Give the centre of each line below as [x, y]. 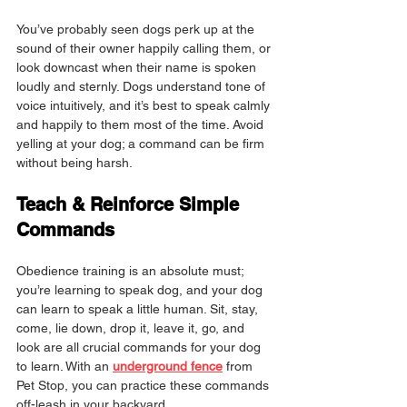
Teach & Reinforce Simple [130, 205]
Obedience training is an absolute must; [132, 271]
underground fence [168, 367]
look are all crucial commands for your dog [140, 347]
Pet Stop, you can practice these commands [144, 386]
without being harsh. [74, 163]
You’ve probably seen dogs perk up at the [137, 30]
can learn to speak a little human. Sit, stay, [139, 309]
